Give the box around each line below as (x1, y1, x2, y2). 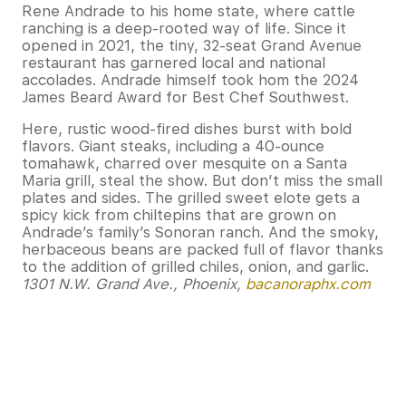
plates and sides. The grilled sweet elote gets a (22, 188, 360, 207)
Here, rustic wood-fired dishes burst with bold (22, 120, 352, 138)
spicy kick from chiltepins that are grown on (22, 206, 336, 224)
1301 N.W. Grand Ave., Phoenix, (22, 275, 241, 293)
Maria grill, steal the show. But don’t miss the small (22, 171, 382, 189)
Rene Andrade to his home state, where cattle (22, 2, 355, 20)
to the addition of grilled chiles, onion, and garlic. (22, 257, 369, 275)
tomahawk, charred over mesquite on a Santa (22, 154, 347, 172)
